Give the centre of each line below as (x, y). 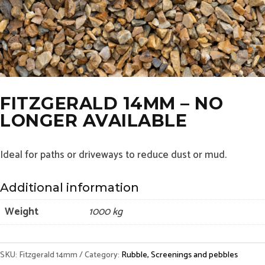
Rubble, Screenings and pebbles (180, 255)
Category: (103, 255)
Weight (22, 211)
